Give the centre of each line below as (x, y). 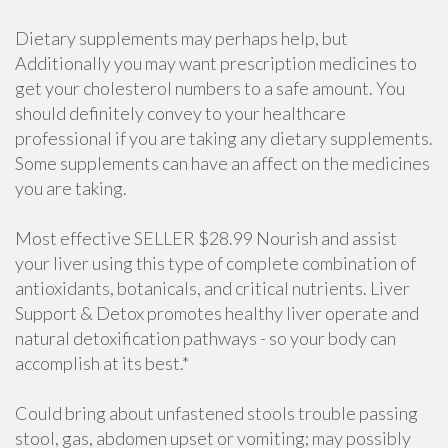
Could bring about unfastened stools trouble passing (216, 413)
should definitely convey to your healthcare (180, 113)
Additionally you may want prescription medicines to (216, 63)
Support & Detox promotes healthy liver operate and (217, 313)
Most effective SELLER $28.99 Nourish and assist (206, 238)
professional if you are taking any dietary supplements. (224, 138)
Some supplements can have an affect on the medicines (222, 163)
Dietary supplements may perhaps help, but (181, 38)
